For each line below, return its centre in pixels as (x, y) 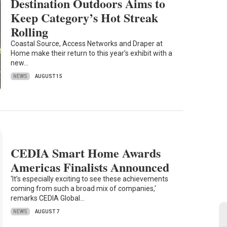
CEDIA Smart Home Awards (86, 153)
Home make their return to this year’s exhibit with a (92, 53)
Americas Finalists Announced (90, 167)
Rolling (30, 32)
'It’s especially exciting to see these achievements (90, 179)
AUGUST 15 (49, 77)
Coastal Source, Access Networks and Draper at (87, 44)
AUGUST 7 (47, 212)
